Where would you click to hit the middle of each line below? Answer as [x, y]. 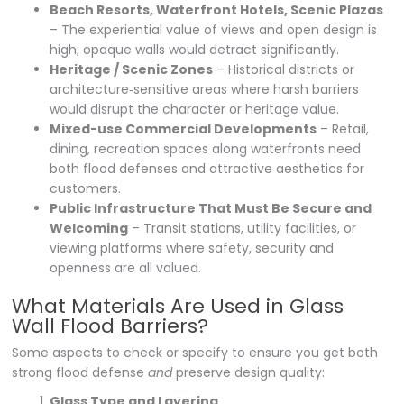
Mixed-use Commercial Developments [184, 129]
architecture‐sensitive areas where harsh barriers [205, 89]
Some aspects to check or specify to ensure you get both [195, 352]
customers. [86, 188]
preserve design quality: [249, 372]
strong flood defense [80, 372]
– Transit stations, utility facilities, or [243, 228]
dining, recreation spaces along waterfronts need [206, 148]
